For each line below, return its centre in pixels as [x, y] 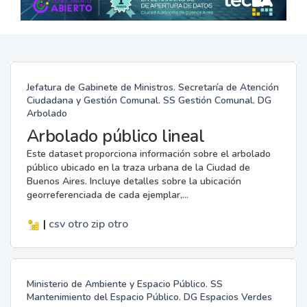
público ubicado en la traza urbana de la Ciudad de [138, 167]
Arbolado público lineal [115, 136]
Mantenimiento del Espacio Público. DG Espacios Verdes [149, 297]
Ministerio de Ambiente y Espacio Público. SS [124, 284]
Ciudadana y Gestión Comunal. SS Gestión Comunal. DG [149, 100]
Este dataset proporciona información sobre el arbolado [148, 153]
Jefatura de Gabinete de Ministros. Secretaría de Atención [152, 87]
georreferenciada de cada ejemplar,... [107, 195]
